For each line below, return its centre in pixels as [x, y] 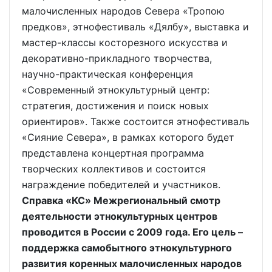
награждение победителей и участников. [121, 185]
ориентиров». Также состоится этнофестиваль [136, 121]
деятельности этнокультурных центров [120, 216]
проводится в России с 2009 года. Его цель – [132, 232]
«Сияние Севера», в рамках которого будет [128, 137]
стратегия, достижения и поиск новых [115, 106]
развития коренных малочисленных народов [132, 263]
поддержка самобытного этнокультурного [127, 248]
